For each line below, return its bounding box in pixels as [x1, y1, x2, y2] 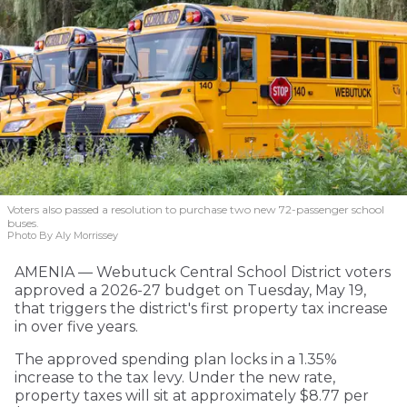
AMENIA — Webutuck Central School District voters [15, 263, 391, 281]
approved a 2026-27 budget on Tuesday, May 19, [15, 281, 366, 299]
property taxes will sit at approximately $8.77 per [15, 386, 369, 404]
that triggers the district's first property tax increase [15, 299, 388, 317]
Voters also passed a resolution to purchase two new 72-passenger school [7, 202, 384, 216]
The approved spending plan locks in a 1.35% [15, 350, 337, 368]
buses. [7, 215, 39, 230]
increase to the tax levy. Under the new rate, [15, 368, 335, 386]
